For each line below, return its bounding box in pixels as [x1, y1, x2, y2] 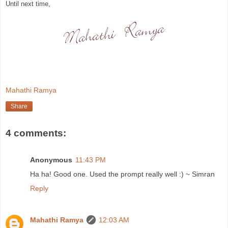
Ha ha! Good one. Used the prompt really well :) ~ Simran [30, 169, 215, 178]
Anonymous [30, 155, 72, 164]
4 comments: [6, 128, 66, 139]
